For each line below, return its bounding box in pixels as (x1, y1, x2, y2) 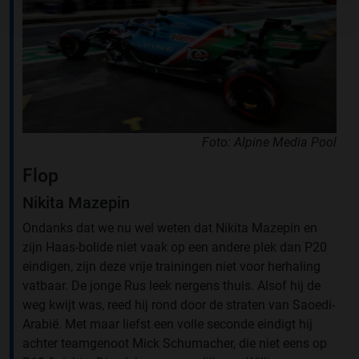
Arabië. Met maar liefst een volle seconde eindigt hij (22, 316, 313, 332)
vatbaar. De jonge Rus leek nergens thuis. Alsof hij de (22, 277, 321, 293)
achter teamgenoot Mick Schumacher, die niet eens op (22, 335, 327, 351)
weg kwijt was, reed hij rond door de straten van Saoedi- (22, 296, 335, 313)
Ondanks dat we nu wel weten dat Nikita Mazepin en (22, 220, 317, 236)
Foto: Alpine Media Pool (202, 134, 337, 150)
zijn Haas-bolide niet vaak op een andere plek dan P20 (22, 239, 327, 255)
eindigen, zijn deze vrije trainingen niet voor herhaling (22, 258, 321, 274)
